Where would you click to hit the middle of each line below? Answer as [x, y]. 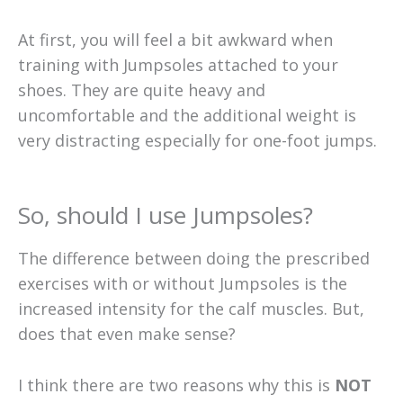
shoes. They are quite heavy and [142, 90]
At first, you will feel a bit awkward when [175, 40]
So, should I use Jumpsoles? [166, 215]
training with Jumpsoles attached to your [178, 65]
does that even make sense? [127, 334]
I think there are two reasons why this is [176, 385]
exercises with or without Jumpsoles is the [183, 284]
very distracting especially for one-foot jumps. [197, 141]
